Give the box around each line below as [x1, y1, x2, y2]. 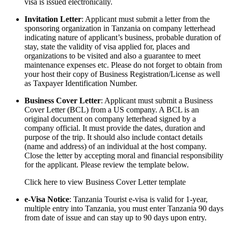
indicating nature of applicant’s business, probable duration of [24, 33, 221, 42]
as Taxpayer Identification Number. [24, 79, 137, 88]
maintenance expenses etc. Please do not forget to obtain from [24, 61, 222, 70]
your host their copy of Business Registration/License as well [24, 70, 220, 79]
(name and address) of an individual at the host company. [24, 142, 207, 151]
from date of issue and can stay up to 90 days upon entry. [24, 213, 207, 222]
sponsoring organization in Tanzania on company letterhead [24, 24, 215, 33]
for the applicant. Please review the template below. [24, 160, 189, 169]
